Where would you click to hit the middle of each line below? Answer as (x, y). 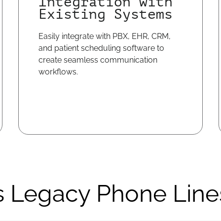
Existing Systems (106, 14)
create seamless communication (98, 60)
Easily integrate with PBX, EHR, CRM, (105, 36)
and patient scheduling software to (102, 48)
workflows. (58, 72)
